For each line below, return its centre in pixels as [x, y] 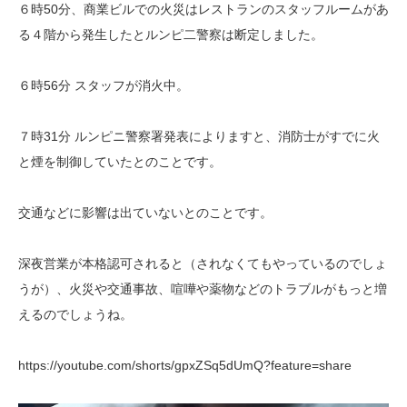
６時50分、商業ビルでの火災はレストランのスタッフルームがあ [203, 10]
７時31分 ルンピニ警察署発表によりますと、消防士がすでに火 [199, 137]
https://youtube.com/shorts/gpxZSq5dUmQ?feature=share [185, 366]
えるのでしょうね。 [75, 315]
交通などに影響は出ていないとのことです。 [145, 213]
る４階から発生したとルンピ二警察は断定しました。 [171, 35]
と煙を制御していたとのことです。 [120, 162]
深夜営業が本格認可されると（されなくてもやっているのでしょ [203, 264]
